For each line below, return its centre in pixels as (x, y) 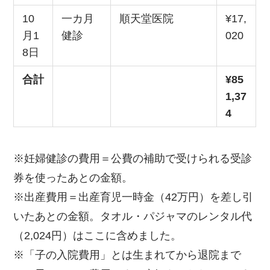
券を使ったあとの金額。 (73, 177)
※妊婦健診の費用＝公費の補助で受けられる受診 (133, 158)
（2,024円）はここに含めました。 (98, 235)
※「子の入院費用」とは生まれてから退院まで (127, 255)
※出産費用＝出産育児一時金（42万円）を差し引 (133, 197)
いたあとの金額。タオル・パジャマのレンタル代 (133, 216)
